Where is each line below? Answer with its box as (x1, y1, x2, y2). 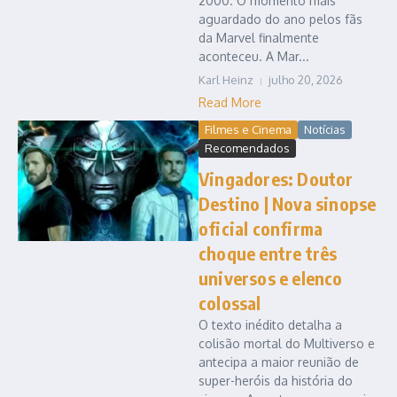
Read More (198, 95, 261, 111)
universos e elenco (198, 267, 343, 290)
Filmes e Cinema (205, 122, 292, 137)
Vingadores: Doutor (198, 167, 354, 191)
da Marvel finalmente (198, 30, 319, 46)
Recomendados (205, 141, 290, 156)
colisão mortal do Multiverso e (198, 336, 375, 352)
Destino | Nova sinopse (198, 192, 377, 215)
